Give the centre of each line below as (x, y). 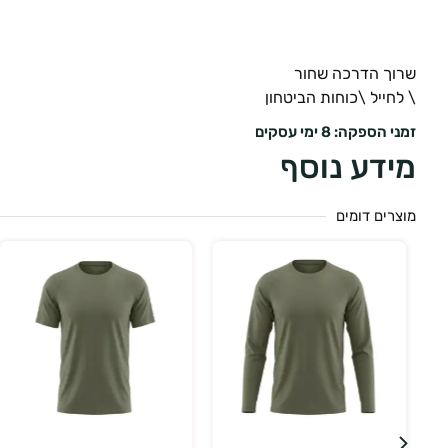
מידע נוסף (348, 166)
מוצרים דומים (376, 215)
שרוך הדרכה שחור (355, 74)
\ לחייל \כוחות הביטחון (340, 98)
